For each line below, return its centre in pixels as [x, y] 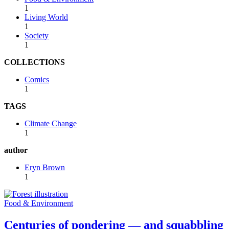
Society [37, 35]
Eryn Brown [45, 167]
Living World [46, 17]
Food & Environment [39, 203]
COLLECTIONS [35, 62]
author [16, 150]
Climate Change [51, 123]
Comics [37, 79]
